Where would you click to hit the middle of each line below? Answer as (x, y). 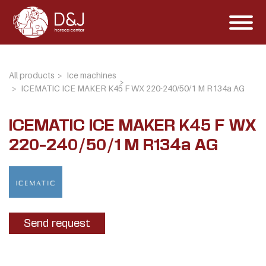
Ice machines (91, 75)
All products (32, 75)
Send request (57, 223)
